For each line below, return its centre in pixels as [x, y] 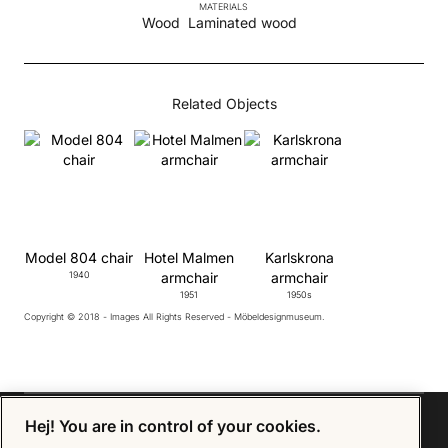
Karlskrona [299, 258]
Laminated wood [243, 23]
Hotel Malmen [189, 258]
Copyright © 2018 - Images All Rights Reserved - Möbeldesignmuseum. [174, 317]
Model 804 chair [79, 258]
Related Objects [224, 104]
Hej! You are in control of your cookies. [173, 425]
